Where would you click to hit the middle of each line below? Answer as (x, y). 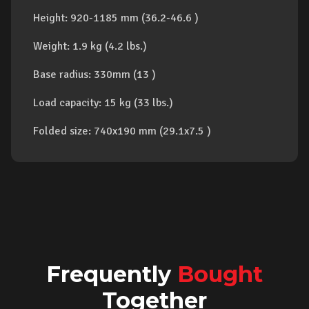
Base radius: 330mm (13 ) (94, 74)
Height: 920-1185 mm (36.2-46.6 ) (116, 18)
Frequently (112, 274)
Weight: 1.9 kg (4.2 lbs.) (90, 46)
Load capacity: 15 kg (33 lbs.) (103, 103)
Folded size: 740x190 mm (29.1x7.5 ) (122, 131)
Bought (220, 274)
